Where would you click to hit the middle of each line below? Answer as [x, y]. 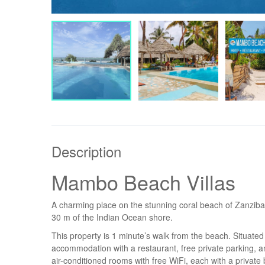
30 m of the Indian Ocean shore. [112, 217]
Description [86, 151]
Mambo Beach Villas [143, 182]
